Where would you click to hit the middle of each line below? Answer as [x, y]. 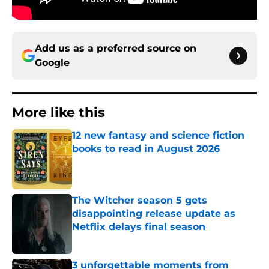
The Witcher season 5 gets [140, 201]
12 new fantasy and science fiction [158, 136]
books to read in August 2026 [146, 149]
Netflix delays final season [139, 227]
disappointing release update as [154, 214]
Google [52, 63]
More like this [59, 113]
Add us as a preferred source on [116, 49]
